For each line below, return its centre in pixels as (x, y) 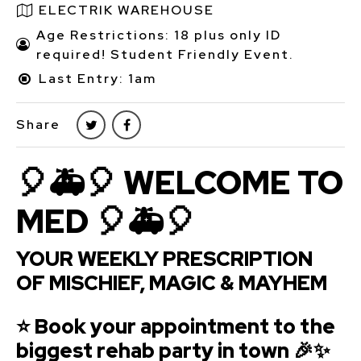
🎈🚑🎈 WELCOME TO (180, 182)
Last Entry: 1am (98, 79)
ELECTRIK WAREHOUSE (127, 10)
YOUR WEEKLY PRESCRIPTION (164, 259)
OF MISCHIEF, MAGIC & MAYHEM (172, 283)
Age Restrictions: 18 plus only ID (159, 35)
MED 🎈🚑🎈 (106, 221)
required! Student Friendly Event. (165, 54)
